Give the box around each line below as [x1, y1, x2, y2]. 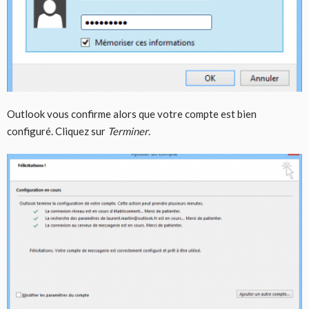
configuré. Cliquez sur [7, 124, 108, 137]
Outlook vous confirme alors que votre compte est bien [7, 107, 257, 120]
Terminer [108, 124, 148, 137]
